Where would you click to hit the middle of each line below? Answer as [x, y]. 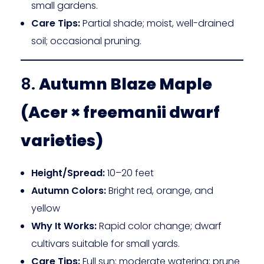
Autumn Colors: [68, 190]
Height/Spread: [68, 173]
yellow [45, 208]
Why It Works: [64, 226]
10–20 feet [129, 173]
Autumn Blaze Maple [126, 84]
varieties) [62, 140]
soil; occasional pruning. [86, 41]
